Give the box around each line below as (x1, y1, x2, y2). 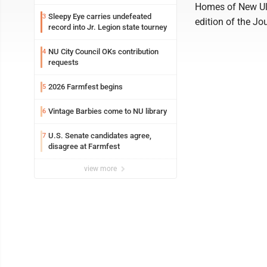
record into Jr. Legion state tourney (48, 23, 167, 32)
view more (84, 164, 119, 173)
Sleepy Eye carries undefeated (48, 12, 151, 21)
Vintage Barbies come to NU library (48, 107, 167, 116)
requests (48, 58, 79, 67)
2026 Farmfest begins (48, 82, 123, 91)
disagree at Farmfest (48, 142, 120, 151)
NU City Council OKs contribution (48, 47, 159, 56)
